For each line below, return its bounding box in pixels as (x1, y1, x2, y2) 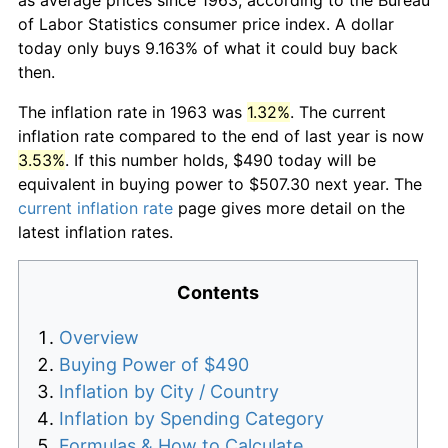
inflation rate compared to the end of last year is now (18, 125, 424, 146)
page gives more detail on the (173, 197, 405, 218)
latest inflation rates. (18, 221, 173, 242)
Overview (59, 326, 139, 348)
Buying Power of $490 (59, 353, 249, 375)
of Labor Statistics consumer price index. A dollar (18, 13, 394, 34)
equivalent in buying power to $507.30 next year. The (18, 173, 422, 194)
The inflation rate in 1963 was (18, 101, 247, 122)
